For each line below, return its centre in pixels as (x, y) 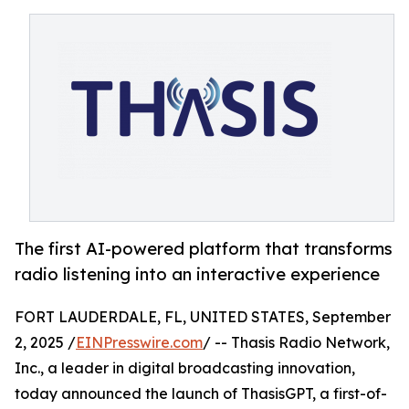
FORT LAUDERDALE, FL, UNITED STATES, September (203, 317)
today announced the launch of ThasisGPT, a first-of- (201, 394)
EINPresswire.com (139, 343)
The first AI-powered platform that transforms (204, 249)
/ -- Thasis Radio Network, (296, 343)
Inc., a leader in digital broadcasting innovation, (185, 368)
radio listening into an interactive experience (197, 274)
